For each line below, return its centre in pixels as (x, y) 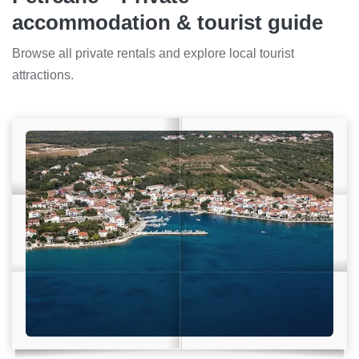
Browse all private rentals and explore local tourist (153, 53)
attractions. (43, 75)
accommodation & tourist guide (167, 22)
